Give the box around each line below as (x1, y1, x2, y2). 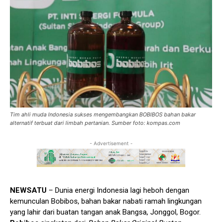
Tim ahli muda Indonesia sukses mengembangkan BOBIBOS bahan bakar (10, 111, 196, 118)
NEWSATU (10, 186, 47, 195)
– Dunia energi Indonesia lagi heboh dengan (47, 186, 189, 195)
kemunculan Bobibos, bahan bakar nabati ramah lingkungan (10, 197, 202, 206)
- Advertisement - (89, 140, 133, 146)
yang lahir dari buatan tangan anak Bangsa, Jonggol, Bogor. (10, 208, 201, 217)
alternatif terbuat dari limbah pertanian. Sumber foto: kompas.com (10, 119, 180, 126)
